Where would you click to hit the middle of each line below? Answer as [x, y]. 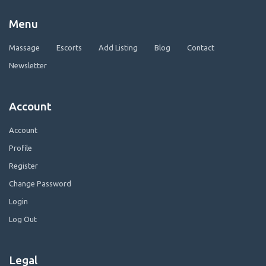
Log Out [23, 219]
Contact [201, 48]
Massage [24, 48]
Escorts [69, 48]
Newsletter [28, 66]
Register [23, 166]
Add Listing [118, 48]
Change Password [40, 184]
